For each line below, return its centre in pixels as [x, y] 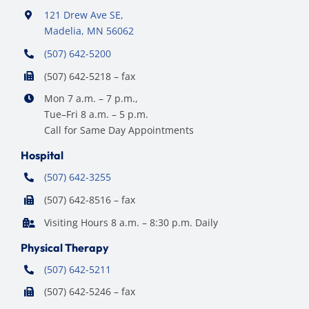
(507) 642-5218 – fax [89, 76]
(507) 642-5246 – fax [89, 292]
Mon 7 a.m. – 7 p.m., [91, 99]
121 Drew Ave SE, [83, 14]
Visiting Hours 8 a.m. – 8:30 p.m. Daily [131, 222]
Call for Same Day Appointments [119, 130]
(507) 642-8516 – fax [89, 199]
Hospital [42, 156]
